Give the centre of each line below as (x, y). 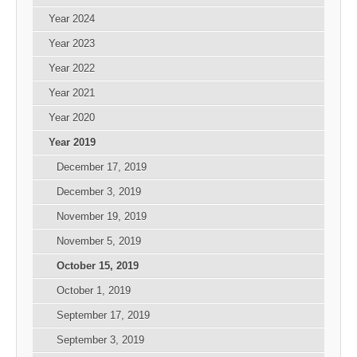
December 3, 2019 (99, 192)
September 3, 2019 (100, 340)
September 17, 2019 (103, 316)
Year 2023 (72, 44)
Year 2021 (72, 93)
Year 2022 (72, 69)
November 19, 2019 (102, 217)
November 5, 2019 (99, 241)
